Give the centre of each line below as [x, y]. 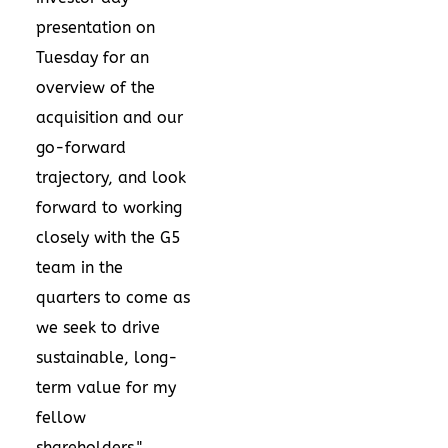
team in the [79, 267]
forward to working [109, 207]
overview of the [95, 87]
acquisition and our [109, 117]
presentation [83, 27]
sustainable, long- [107, 357]
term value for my [106, 387]
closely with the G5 [108, 237]
